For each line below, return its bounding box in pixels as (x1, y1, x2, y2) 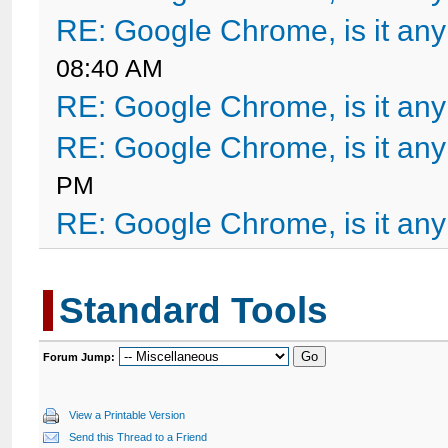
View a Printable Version (69, 409, 186, 421)
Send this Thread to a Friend (69, 431, 208, 443)
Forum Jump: (43, 351, 116, 363)
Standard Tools (59, 290, 329, 331)
